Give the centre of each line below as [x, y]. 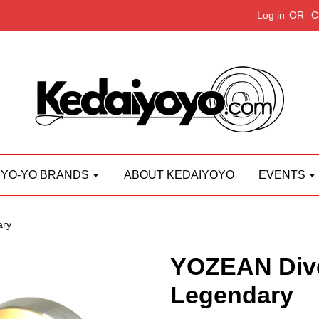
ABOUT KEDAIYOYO [179, 175]
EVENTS [283, 175]
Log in [271, 15]
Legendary [232, 295]
